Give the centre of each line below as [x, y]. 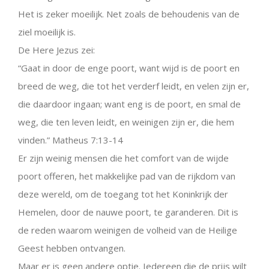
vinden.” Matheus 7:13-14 [71, 140]
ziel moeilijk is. [47, 32]
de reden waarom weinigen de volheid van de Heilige [128, 230]
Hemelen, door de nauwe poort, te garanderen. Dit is [128, 212]
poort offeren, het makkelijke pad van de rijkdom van [127, 176]
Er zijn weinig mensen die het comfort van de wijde [123, 158]
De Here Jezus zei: [56, 50]
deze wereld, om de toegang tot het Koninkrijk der [123, 194]
